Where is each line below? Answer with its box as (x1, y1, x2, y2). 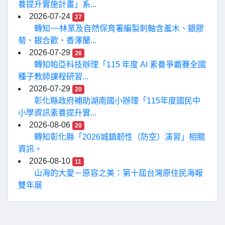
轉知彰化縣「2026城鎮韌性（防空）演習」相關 (34, 133, 205, 141)
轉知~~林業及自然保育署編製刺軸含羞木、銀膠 (34, 24, 204, 33)
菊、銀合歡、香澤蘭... (18, 36, 96, 45)
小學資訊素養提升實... (18, 108, 96, 117)
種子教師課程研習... (18, 72, 88, 81)
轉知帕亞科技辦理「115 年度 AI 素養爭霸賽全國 (34, 60, 206, 69)
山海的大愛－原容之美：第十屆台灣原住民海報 (34, 169, 203, 177)
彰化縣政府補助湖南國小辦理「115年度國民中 (34, 96, 200, 105)
